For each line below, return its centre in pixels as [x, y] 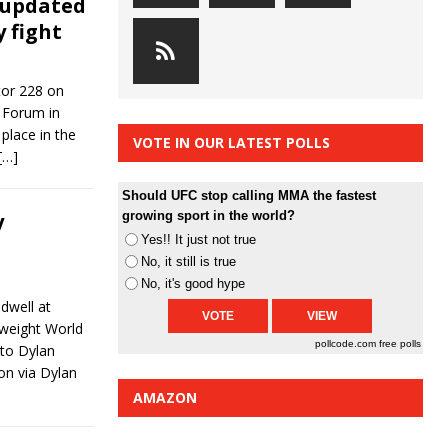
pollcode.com [347, 344]
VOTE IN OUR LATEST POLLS [231, 143]
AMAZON [164, 398]
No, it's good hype [192, 284]
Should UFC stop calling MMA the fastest [248, 196]
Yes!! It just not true [198, 240]
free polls [400, 344]
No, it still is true [188, 262]
